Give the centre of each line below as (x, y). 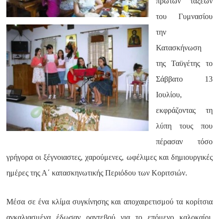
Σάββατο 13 (184, 79)
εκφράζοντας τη (184, 110)
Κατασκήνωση (179, 48)
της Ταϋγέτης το (184, 63)
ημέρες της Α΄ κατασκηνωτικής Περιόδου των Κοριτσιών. (97, 173)
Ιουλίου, (169, 95)
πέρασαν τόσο (184, 142)
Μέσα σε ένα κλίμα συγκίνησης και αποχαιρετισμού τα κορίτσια (109, 202)
